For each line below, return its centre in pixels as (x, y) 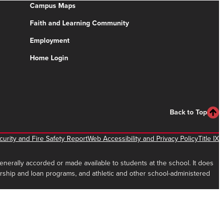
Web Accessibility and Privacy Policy (143, 139)
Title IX (209, 139)
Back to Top (188, 112)
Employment (50, 41)
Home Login (49, 58)
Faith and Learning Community (79, 23)
